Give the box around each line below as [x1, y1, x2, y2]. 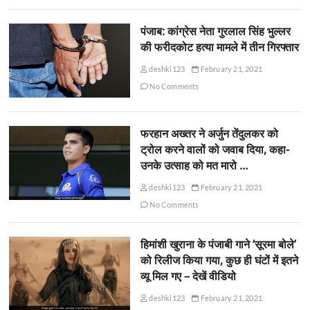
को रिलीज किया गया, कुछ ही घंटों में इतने [140, 253, 298, 268]
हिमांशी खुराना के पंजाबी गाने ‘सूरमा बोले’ [140, 237, 296, 253]
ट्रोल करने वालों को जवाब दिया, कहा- [140, 142, 289, 158]
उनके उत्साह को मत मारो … [140, 158, 248, 174]
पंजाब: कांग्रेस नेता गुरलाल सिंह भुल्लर [140, 23, 291, 39]
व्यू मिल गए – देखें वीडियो [140, 268, 236, 284]
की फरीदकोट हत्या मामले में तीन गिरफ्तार [140, 39, 299, 55]
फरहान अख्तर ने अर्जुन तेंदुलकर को [140, 126, 278, 142]
